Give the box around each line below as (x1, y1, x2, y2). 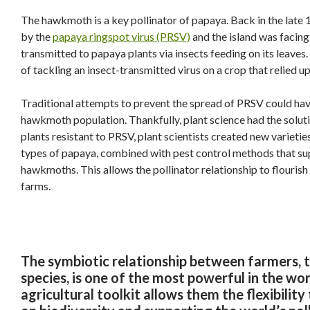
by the (21, 30, 53, 43)
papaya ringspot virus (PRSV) (53, 30, 190, 43)
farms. (21, 179, 51, 192)
